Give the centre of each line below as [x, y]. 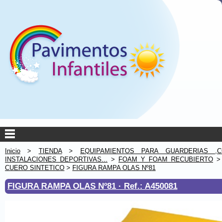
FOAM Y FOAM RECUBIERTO [166, 159]
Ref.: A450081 [151, 186]
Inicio [13, 151]
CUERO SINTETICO [35, 168]
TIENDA [50, 151]
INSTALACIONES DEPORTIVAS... [56, 159]
